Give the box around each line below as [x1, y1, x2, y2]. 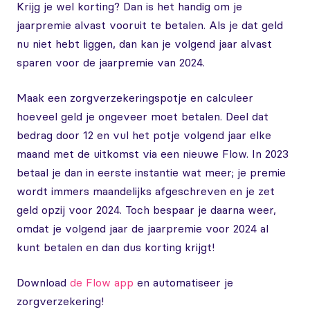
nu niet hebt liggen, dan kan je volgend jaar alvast [17, 37, 272, 51]
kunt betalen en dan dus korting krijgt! [17, 240, 215, 254]
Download [17, 275, 70, 289]
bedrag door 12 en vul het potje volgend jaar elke [17, 128, 271, 142]
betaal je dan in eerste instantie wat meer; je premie [17, 165, 286, 179]
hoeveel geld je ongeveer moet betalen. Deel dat [17, 109, 268, 123]
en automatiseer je [134, 275, 233, 289]
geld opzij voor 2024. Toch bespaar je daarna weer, [17, 203, 276, 217]
